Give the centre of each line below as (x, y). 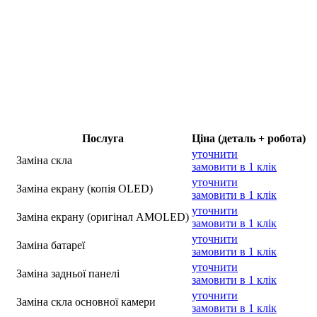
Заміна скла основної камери (86, 301)
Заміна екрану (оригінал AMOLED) (103, 217)
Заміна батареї (51, 245)
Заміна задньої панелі (68, 273)
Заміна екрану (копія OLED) (85, 188)
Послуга (103, 138)
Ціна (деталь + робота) (249, 138)
